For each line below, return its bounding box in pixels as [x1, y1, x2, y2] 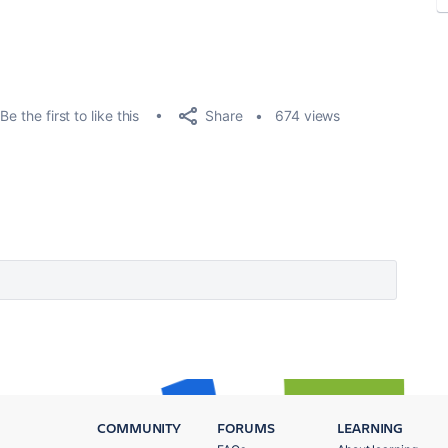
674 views [275, 107, 341, 124]
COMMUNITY [97, 418, 182, 437]
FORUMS [217, 418, 275, 437]
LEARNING [337, 418, 404, 437]
